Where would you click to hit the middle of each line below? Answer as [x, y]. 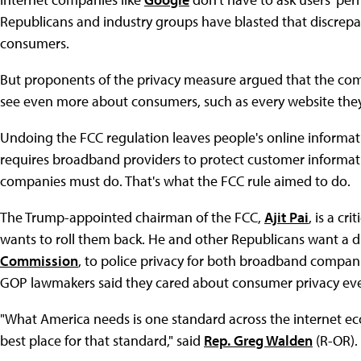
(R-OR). [335, 341]
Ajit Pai [286, 218]
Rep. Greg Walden [258, 341]
